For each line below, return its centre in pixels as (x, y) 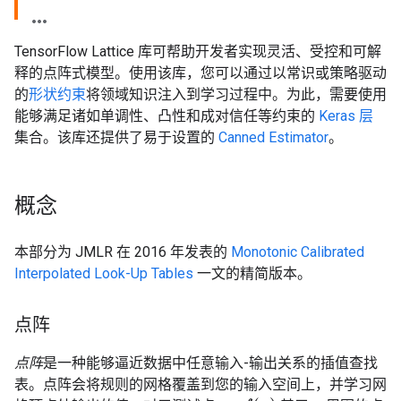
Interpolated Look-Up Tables (104, 273)
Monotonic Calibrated (298, 252)
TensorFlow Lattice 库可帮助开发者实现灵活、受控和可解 (198, 51)
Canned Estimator (273, 137)
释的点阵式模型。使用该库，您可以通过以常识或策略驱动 (200, 73)
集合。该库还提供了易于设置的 (116, 137)
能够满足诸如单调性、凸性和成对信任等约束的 (166, 116)
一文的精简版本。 (252, 273)
